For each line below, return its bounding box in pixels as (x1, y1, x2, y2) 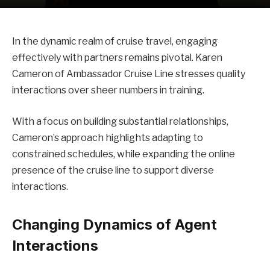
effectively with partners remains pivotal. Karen (12, 52, 222, 63)
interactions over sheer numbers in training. (12, 84, 204, 96)
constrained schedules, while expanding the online (12, 148, 235, 160)
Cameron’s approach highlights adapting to (12, 131, 203, 143)
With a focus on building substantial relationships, (12, 115, 228, 127)
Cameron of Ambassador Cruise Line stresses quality (12, 68, 245, 80)
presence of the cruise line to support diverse (12, 164, 214, 176)
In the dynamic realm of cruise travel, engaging (12, 36, 218, 47)
